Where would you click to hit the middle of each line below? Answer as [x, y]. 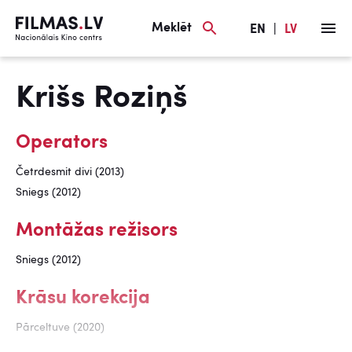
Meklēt [172, 28]
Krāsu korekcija [83, 299]
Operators [62, 143]
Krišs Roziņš [102, 99]
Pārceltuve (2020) [60, 328]
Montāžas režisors [97, 231]
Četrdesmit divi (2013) [70, 172]
